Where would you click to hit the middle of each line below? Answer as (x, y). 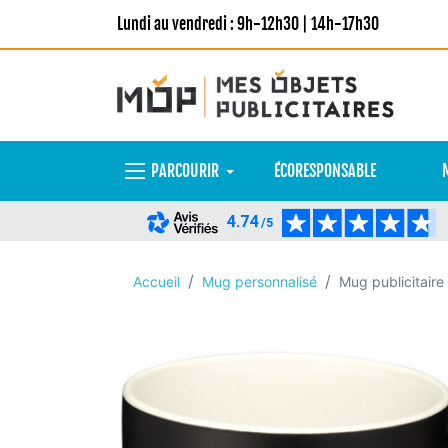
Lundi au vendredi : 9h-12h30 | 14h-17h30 (248, 24)
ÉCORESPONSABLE (324, 171)
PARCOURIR (185, 171)
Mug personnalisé (259, 281)
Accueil (156, 281)
